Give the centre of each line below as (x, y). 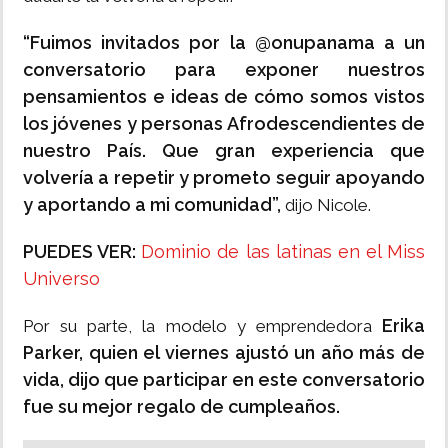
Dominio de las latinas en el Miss (283, 252)
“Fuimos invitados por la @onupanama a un (224, 43)
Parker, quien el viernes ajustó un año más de (224, 353)
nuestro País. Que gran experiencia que (224, 151)
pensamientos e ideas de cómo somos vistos (224, 97)
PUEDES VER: (82, 252)
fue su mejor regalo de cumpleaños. (181, 407)
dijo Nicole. (326, 205)
